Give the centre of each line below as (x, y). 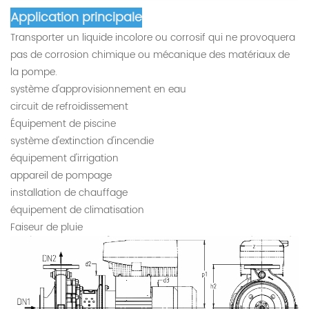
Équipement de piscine (63, 123)
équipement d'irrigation (64, 158)
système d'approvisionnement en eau (98, 89)
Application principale (76, 17)
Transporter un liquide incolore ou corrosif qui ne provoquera (153, 37)
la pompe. (34, 72)
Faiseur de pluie (47, 227)
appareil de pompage (61, 175)
